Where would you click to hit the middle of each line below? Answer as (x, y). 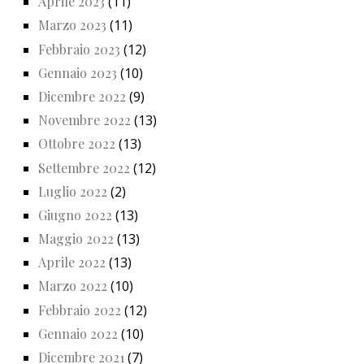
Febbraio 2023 (79, 49)
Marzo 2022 (73, 286)
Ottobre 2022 (77, 144)
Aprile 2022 (72, 262)
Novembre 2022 (84, 120)
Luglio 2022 (73, 191)
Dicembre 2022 (82, 96)
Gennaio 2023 (78, 72)
